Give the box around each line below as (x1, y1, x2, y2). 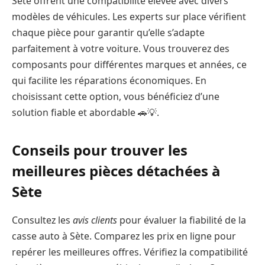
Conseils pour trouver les (12, 140, 188, 160)
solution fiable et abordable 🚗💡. (12, 105, 159, 119)
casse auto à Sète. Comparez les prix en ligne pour (12, 229, 236, 243)
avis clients (73, 213, 117, 227)
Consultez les (12, 213, 73, 227)
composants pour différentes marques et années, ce (12, 57, 247, 71)
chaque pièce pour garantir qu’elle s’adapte (12, 25, 205, 39)
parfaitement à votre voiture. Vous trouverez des (12, 41, 230, 55)
